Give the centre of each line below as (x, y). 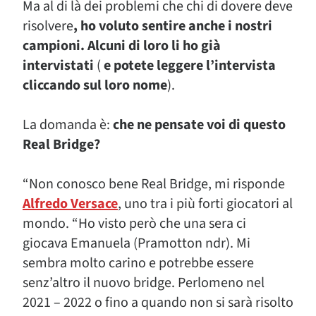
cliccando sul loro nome (95, 85)
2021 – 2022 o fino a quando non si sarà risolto (158, 303)
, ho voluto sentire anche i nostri (173, 26)
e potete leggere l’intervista (190, 66)
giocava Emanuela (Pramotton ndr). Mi (136, 243)
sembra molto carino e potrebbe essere (138, 263)
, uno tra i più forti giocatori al (205, 204)
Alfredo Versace (70, 204)
